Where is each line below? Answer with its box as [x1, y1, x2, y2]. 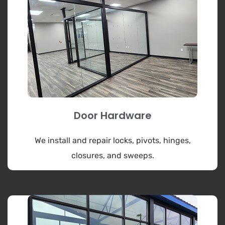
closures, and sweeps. [71, 150, 154, 160]
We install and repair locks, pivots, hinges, [34, 135, 191, 145]
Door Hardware [73, 108, 152, 123]
